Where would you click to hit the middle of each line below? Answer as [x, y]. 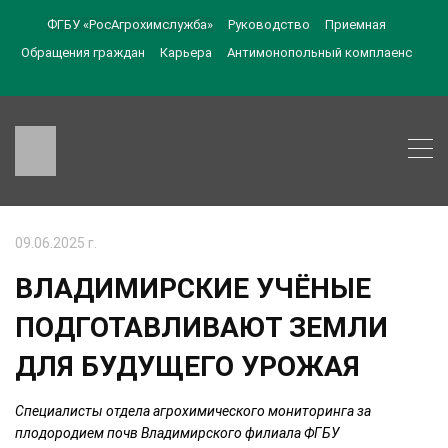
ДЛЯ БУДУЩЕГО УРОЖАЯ [187, 366]
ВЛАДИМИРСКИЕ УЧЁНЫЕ [193, 288]
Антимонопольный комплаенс [319, 52]
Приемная [355, 24]
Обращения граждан [83, 52]
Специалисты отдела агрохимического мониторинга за [193, 410]
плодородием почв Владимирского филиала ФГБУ [177, 432]
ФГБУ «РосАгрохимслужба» [130, 24]
